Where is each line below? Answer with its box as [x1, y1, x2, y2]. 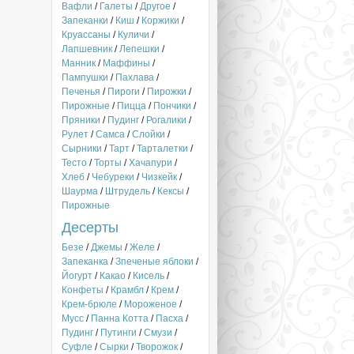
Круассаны [62, 29, 111, 40]
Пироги [107, 86, 140, 97]
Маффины [103, 58, 150, 69]
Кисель [133, 270, 164, 281]
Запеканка [62, 256, 108, 267]
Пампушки [62, 72, 108, 83]
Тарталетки [137, 143, 188, 154]
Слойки [132, 129, 165, 140]
